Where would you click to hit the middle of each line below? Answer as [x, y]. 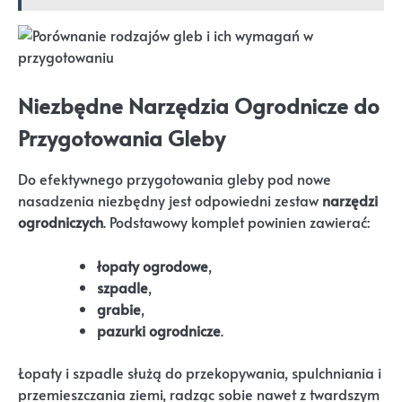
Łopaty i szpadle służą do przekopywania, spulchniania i [200, 372]
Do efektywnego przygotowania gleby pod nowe [175, 179]
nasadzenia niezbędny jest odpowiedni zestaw [170, 200]
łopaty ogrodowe [153, 265]
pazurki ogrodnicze [159, 330]
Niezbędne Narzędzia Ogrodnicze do [199, 105]
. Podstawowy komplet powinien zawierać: [236, 222]
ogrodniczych [61, 222]
